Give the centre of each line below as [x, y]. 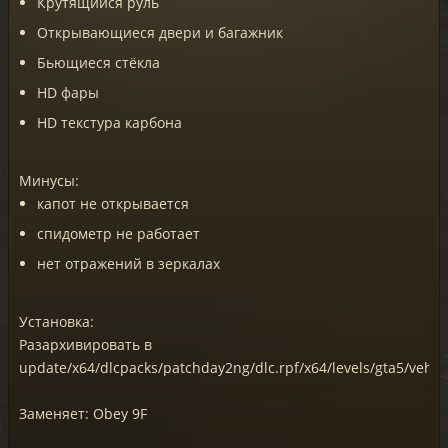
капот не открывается [113, 203]
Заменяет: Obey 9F [83, 413]
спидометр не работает [118, 233]
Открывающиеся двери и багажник [160, 32]
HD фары [68, 92]
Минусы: [49, 180]
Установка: [56, 321]
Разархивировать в [85, 344]
